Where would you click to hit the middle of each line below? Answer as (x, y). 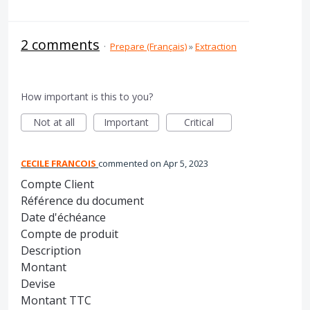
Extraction (216, 46)
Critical (199, 122)
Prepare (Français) (148, 46)
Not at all (54, 122)
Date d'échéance (63, 217)
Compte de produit (70, 234)
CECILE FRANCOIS (58, 163)
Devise (38, 284)
